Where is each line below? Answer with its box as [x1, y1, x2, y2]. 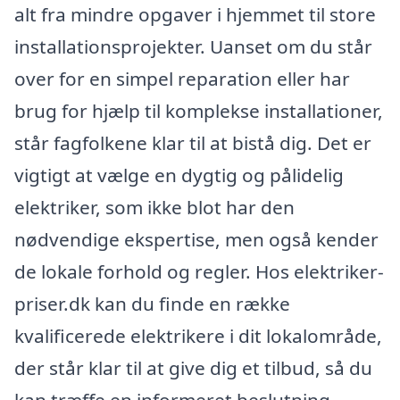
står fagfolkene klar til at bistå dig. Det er [14, 129, 371, 155]
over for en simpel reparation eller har [14, 65, 350, 91]
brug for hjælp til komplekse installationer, [14, 97, 383, 123]
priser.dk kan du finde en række [14, 290, 290, 316]
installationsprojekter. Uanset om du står [14, 33, 372, 59]
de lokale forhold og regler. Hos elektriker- [14, 258, 384, 284]
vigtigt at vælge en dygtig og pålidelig [14, 162, 344, 187]
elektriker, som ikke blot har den [14, 194, 295, 220]
